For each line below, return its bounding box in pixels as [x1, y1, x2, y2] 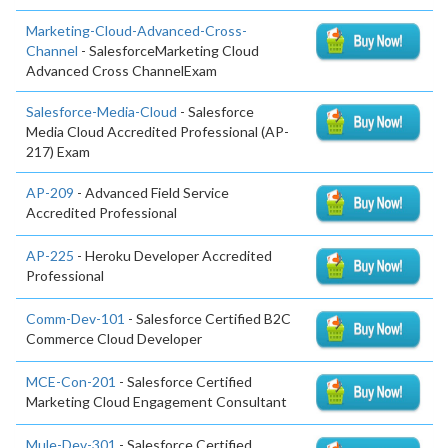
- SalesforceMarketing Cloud [78, 42, 259, 60]
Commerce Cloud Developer [26, 329, 202, 347]
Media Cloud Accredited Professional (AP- [26, 123, 289, 141]
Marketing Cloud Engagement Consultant [26, 392, 287, 410]
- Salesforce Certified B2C [125, 309, 291, 327]
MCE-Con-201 [26, 372, 116, 390]
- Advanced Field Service [74, 184, 229, 202]
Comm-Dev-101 [26, 309, 125, 327]
